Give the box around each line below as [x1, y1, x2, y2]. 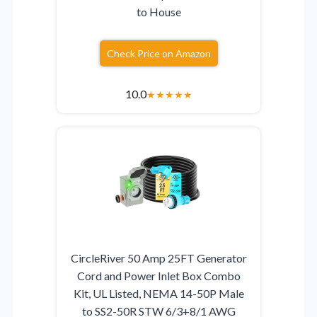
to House [136, 4, 181, 18]
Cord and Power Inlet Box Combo [76, 268, 241, 282]
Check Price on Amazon [106, 47, 211, 59]
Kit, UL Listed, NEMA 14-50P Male [73, 286, 244, 300]
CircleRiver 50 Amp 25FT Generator [70, 250, 247, 265]
